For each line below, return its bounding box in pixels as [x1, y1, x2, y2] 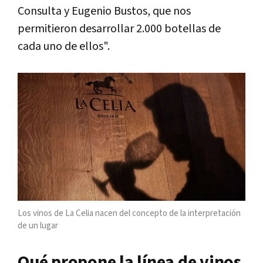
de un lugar [18, 220, 58, 231]
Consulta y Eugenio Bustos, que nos [18, 3, 191, 19]
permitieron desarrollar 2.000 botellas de [18, 21, 221, 36]
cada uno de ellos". [18, 38, 110, 54]
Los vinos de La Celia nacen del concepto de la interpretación [18, 207, 241, 219]
